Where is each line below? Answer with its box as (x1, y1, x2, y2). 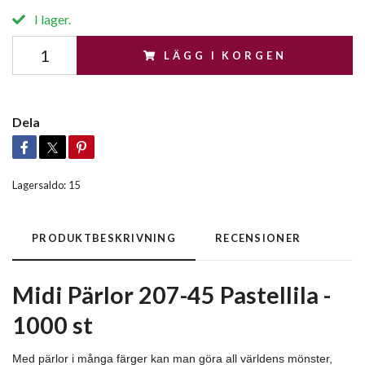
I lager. (32, 11, 71, 27)
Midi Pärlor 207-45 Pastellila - (12, 281, 331, 309)
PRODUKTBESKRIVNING (32, 231, 177, 244)
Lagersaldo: (12, 178, 66, 191)
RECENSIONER (215, 231, 301, 244)
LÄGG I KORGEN (164, 49, 287, 62)
